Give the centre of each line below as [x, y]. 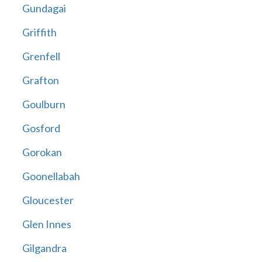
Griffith [39, 32]
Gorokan [42, 152]
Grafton [40, 80]
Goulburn [44, 104]
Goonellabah [51, 176]
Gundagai [44, 8]
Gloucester [48, 200]
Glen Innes [46, 224]
